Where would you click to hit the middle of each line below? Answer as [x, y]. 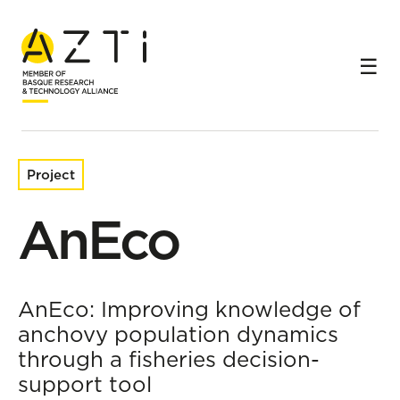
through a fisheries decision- [169, 359]
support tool [85, 384]
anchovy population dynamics [178, 334]
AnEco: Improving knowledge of [189, 309]
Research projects [118, 31]
